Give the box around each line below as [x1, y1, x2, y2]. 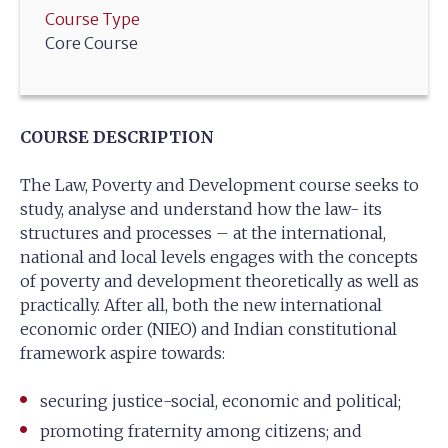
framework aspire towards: [20, 343, 225, 363]
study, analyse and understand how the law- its [20, 199, 382, 219]
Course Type [45, 9, 140, 29]
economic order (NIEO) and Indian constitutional [20, 319, 397, 339]
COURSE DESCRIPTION [20, 127, 214, 147]
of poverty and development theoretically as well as [20, 271, 419, 291]
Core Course [45, 33, 138, 53]
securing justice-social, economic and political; [40, 391, 401, 411]
